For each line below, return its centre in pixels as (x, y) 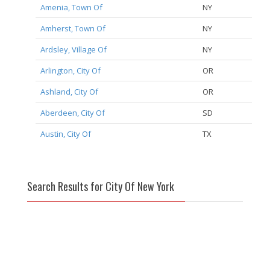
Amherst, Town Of (73, 29)
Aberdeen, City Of (72, 113)
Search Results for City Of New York (101, 187)
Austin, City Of (65, 134)
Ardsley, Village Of (73, 50)
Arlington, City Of (70, 71)
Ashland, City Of (69, 92)
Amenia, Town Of (71, 8)
